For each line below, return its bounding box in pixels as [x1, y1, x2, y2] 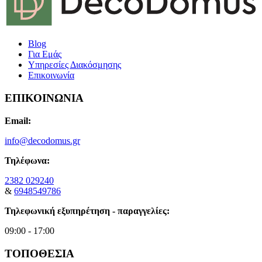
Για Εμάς [28, 49, 61, 60]
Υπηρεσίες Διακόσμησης [28, 60, 121, 70]
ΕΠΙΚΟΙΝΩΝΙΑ [5, 92, 84, 105]
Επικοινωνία [28, 70, 74, 81]
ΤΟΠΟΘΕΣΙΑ [5, 247, 74, 260]
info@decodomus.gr [5, 135, 80, 146]
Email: [5, 115, 31, 126]
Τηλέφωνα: [5, 155, 50, 166]
